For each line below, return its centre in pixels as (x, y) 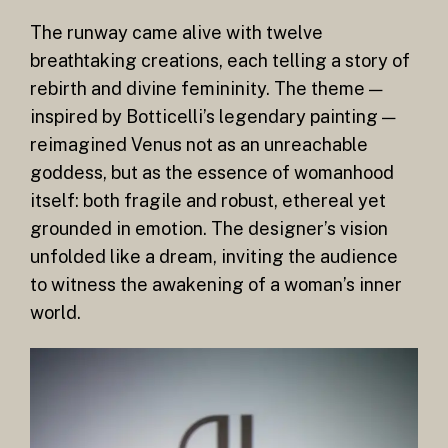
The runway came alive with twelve (176, 32)
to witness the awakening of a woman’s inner (216, 284)
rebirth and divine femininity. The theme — (206, 88)
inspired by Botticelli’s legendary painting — (212, 116)
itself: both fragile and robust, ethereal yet (208, 200)
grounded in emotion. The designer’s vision (209, 228)
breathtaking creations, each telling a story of (220, 60)
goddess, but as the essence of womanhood (212, 172)
